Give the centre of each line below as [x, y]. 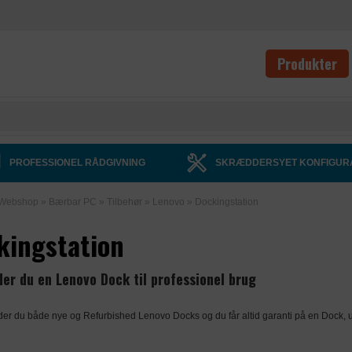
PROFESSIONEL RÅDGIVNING [77, 163]
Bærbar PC [72, 202]
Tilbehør [124, 202]
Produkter [307, 64]
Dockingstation [226, 202]
